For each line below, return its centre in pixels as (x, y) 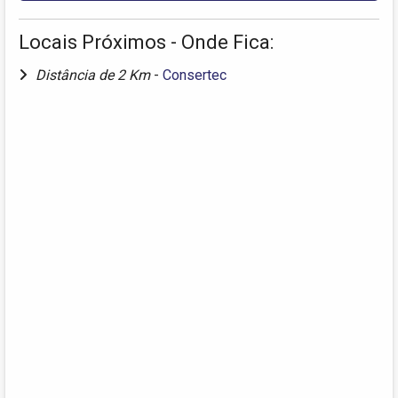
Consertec (195, 76)
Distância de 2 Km (95, 76)
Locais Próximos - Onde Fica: (146, 43)
